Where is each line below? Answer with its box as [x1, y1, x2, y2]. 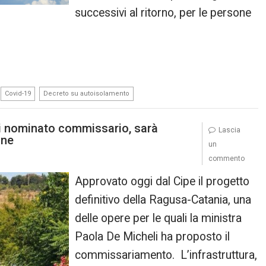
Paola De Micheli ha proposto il [75, 229, 230, 243]
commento [208, 154, 245, 163]
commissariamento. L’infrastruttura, [75, 248, 258, 262]
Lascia [218, 125, 240, 134]
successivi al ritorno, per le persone [75, 6, 252, 20]
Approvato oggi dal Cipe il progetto [75, 174, 250, 188]
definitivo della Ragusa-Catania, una [75, 192, 252, 207]
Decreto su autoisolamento [43, 90, 129, 97]
